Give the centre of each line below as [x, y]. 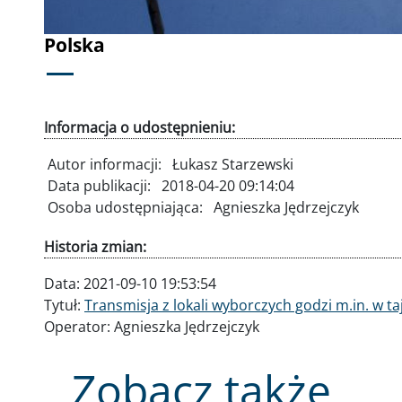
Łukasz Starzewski [233, 164]
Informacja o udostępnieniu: [140, 127]
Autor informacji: [106, 164]
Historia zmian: [95, 246]
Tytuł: [64, 305]
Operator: [79, 326]
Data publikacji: [101, 185]
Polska [74, 44]
